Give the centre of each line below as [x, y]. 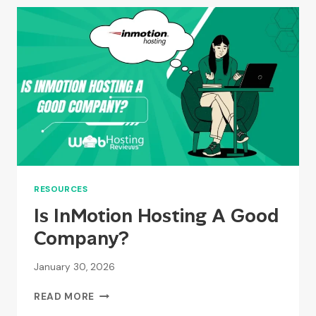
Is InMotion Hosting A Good [156, 216]
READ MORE [65, 296]
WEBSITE [117, 39]
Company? [81, 238]
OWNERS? [120, 54]
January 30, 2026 [74, 267]
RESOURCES [61, 189]
